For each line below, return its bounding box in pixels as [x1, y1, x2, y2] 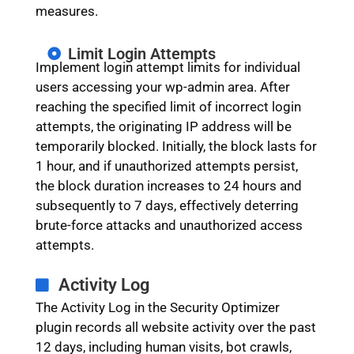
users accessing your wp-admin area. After [35, 78, 290, 95]
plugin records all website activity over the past [35, 318, 316, 335]
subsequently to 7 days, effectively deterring [35, 197, 299, 213]
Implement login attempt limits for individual [35, 58, 300, 75]
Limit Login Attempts [68, 43, 217, 63]
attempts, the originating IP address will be [35, 118, 292, 134]
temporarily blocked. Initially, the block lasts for [35, 137, 317, 154]
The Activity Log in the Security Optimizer [35, 299, 280, 315]
